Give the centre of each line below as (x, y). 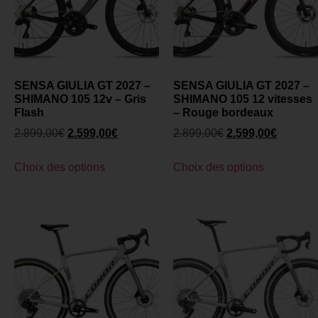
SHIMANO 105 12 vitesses (243, 99)
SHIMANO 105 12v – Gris (80, 99)
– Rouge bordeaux (223, 113)
